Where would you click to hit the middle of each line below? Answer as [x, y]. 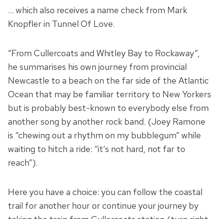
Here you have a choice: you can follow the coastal [105, 192]
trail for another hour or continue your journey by [103, 206]
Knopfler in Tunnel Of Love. [62, 24]
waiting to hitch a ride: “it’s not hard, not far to [97, 149]
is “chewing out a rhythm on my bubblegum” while [104, 135]
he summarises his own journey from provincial [97, 67]
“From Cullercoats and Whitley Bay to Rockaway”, [104, 53]
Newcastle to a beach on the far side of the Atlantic [108, 81]
